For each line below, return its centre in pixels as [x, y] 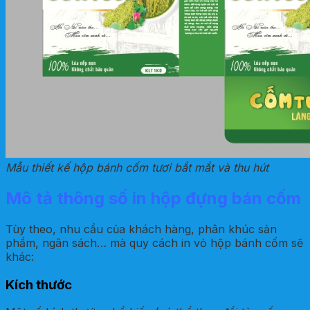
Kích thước [39, 284]
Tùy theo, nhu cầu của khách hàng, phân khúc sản [141, 229]
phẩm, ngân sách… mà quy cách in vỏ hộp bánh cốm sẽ [154, 243]
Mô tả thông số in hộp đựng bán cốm [153, 199]
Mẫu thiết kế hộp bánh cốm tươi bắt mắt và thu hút [137, 168]
